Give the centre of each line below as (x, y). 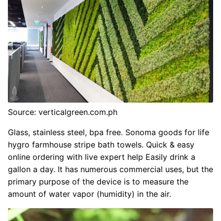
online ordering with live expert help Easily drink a (102, 157)
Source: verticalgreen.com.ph (63, 112)
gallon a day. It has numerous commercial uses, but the (110, 169)
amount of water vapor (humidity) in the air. (90, 194)
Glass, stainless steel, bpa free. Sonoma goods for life (109, 132)
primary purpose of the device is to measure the (98, 182)
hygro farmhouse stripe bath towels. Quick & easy (101, 145)
